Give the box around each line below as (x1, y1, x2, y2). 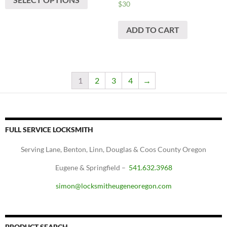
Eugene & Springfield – (55, 163, 129, 172)
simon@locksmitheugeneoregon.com (55, 181, 172, 190)
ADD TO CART (126, 24, 179, 34)
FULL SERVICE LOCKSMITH (5, 125, 93, 134)
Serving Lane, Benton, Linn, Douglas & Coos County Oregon (21, 144, 206, 154)
